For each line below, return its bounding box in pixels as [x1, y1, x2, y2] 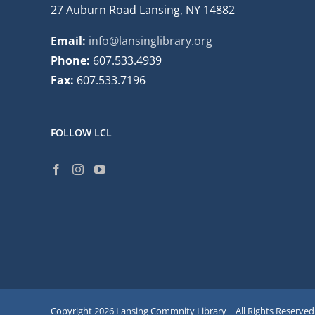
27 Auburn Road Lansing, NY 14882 [51, 2, 235, 18]
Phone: [51, 53, 93, 69]
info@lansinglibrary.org [89, 33, 212, 49]
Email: [51, 33, 86, 49]
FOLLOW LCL [51, 126, 112, 140]
